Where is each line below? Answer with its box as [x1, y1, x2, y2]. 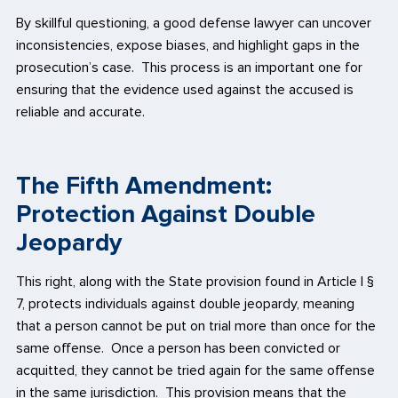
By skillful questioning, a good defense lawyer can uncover [16, 13, 371, 32]
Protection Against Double [16, 198, 315, 229]
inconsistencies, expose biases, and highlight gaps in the [16, 36, 360, 54]
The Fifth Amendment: [16, 170, 272, 201]
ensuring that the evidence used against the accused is [16, 80, 354, 99]
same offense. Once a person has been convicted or [16, 338, 340, 357]
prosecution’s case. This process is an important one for [16, 58, 362, 76]
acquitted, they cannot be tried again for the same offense [16, 361, 375, 379]
